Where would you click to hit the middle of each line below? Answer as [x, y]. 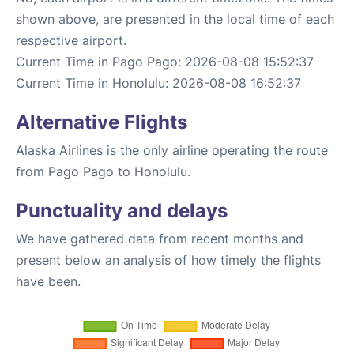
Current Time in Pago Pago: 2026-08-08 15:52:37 [165, 62]
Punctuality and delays [122, 211]
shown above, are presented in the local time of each [175, 19]
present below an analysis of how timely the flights [168, 260]
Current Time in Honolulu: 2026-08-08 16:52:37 [158, 83]
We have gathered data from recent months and [160, 239]
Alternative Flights [102, 122]
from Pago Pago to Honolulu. [103, 171]
